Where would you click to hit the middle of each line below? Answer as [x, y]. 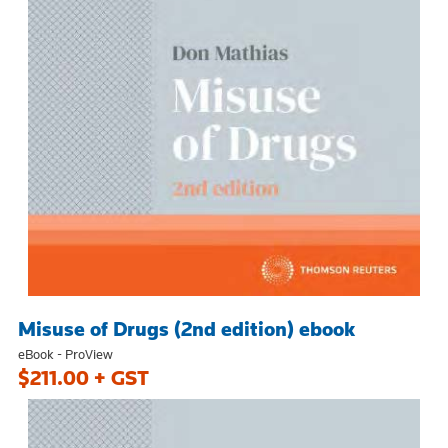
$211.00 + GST [83, 377]
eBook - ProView [65, 353]
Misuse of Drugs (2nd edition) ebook [186, 328]
